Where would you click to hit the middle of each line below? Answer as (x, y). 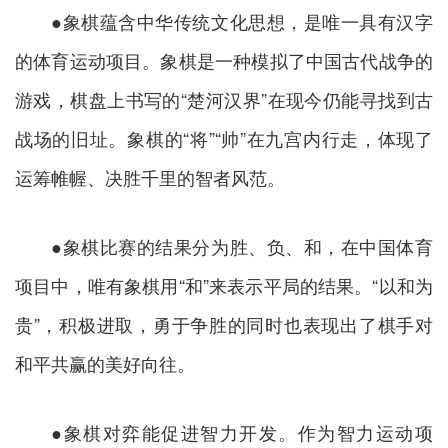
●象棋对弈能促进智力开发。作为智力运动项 (242, 432)
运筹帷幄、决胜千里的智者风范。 (150, 177)
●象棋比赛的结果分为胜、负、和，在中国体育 (242, 246)
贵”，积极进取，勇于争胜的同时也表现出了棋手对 (224, 324)
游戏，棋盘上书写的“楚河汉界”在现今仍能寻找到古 (224, 99)
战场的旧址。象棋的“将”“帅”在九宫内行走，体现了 (224, 138)
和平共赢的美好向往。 (105, 363)
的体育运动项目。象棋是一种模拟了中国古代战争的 (224, 60)
